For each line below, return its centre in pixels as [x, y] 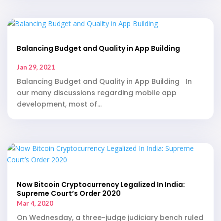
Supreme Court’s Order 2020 [69, 194]
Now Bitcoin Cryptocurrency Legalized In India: [101, 185]
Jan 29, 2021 [36, 67]
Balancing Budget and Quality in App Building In [104, 82]
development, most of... [59, 104]
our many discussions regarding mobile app [97, 93]
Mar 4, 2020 [35, 203]
